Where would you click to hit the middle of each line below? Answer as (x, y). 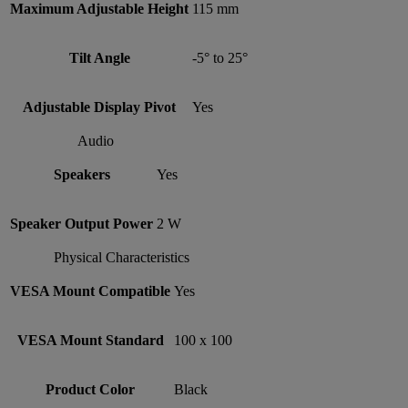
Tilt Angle (99, 57)
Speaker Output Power (82, 223)
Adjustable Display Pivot (99, 107)
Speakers (82, 174)
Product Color (90, 389)
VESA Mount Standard (90, 340)
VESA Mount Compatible (90, 291)
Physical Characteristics (121, 257)
